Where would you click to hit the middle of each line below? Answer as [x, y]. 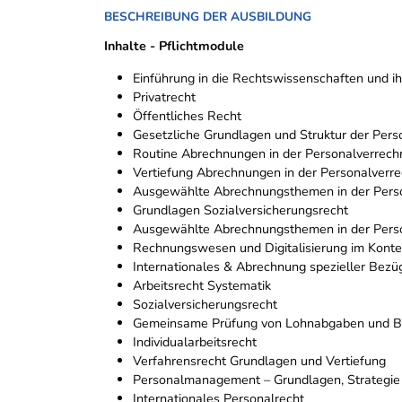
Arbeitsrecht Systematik [202, 285]
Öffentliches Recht [187, 115]
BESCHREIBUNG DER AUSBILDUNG [208, 16]
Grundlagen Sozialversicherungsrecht [240, 210]
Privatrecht [164, 96]
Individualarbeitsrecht [195, 341]
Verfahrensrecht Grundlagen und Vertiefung [259, 360]
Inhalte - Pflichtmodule [174, 45]
